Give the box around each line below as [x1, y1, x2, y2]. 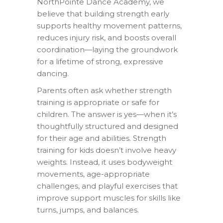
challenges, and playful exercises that [37, 181, 178, 191]
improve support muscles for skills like [37, 193, 181, 203]
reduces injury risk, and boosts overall [37, 32, 176, 42]
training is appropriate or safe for [37, 97, 159, 107]
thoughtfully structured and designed [37, 121, 178, 131]
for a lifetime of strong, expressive [37, 56, 163, 66]
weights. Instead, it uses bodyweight [37, 157, 172, 167]
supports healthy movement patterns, [37, 20, 182, 30]
